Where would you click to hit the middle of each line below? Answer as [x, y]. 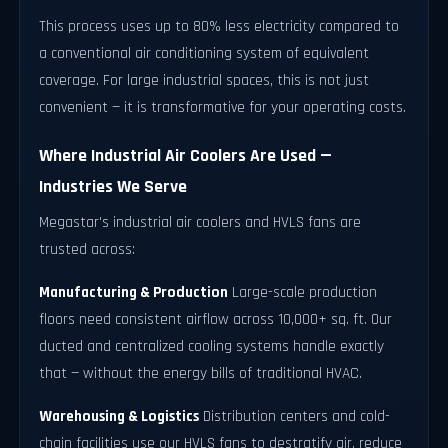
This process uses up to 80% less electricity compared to [219, 27]
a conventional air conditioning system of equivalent [204, 54]
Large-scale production [303, 292]
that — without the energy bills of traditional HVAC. [201, 373]
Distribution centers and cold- [295, 416]
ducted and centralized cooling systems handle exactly [212, 346]
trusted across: [87, 249]
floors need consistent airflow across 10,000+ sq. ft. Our [216, 319]
